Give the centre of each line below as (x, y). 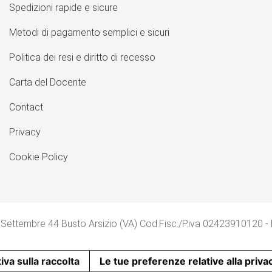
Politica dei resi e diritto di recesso (82, 57)
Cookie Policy (38, 157)
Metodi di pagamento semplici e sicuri (89, 32)
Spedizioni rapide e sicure (63, 7)
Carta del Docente (47, 82)
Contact (26, 107)
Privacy (25, 132)
